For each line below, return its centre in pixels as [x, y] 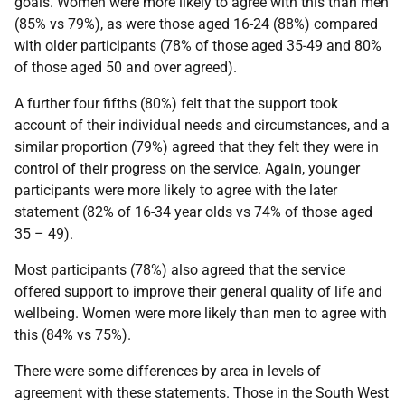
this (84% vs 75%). [73, 334]
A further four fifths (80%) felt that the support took [176, 103]
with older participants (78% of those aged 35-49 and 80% [198, 45]
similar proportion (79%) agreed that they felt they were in [197, 146]
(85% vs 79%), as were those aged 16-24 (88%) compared [196, 24]
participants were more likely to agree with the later [176, 190]
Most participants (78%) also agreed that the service [180, 269]
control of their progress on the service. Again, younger [187, 168]
